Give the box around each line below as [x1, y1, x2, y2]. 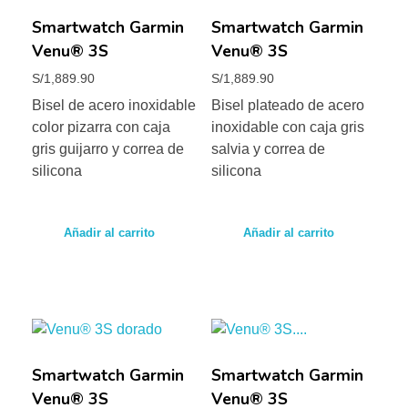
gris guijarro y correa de [32, 141, 184, 158]
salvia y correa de [210, 141, 325, 158]
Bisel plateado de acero [210, 97, 364, 114]
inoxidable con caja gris [210, 119, 364, 136]
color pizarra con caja [32, 119, 170, 136]
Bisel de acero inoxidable [32, 97, 196, 114]
